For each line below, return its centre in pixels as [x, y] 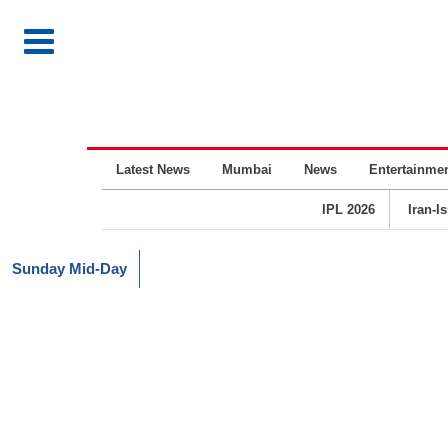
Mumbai [247, 169]
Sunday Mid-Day [69, 268]
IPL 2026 [348, 209]
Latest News [153, 169]
